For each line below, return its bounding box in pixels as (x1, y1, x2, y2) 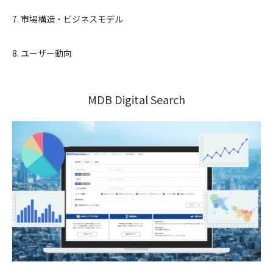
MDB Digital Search (88, 91, 185, 108)
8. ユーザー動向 (12, 47, 72, 60)
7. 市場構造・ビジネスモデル (12, 13, 123, 26)
